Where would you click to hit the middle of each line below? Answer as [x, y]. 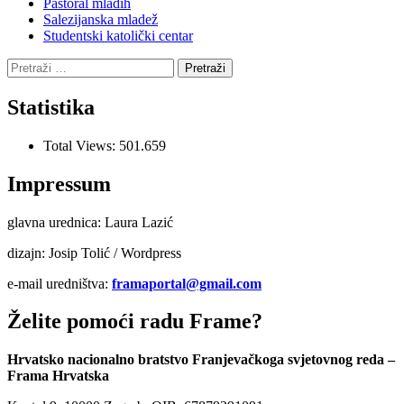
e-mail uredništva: [60, 283]
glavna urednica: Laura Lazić [90, 222]
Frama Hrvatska [58, 376]
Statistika [51, 107]
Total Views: [81, 145]
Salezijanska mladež [101, 19]
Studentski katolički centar [118, 35]
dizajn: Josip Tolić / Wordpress [94, 252]
